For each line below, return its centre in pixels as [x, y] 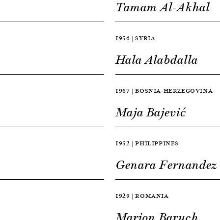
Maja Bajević [151, 112]
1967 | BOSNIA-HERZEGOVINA [164, 91]
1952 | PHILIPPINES [147, 143]
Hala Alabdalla [157, 60]
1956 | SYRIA [136, 38]
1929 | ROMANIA [142, 196]
